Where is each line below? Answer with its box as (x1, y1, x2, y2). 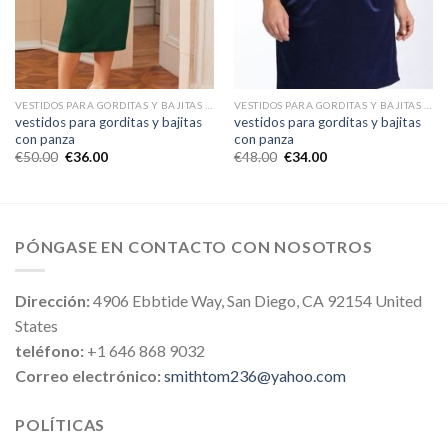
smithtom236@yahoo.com (164, 366, 346, 386)
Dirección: (15, 291, 90, 311)
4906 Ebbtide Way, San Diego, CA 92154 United (90, 291, 422, 311)
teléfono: (15, 341, 84, 361)
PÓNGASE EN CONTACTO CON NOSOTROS (15, 236, 373, 256)
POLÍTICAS (15, 415, 106, 435)
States (15, 316, 58, 336)
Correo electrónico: (15, 366, 164, 386)
